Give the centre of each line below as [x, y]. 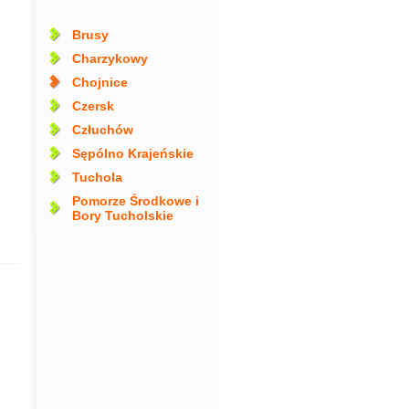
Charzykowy [110, 58]
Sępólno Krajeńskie [132, 153]
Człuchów [102, 130]
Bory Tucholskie [122, 215]
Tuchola [97, 177]
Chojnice [100, 82]
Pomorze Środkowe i [135, 201]
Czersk [93, 106]
